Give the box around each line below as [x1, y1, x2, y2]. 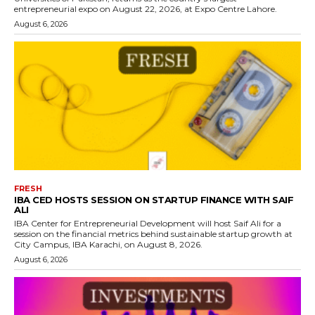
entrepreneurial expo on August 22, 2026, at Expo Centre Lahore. [14, 3, 277, 14]
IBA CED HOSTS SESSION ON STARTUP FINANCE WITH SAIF [14, 194, 293, 206]
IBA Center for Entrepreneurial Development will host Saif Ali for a [14, 218, 281, 229]
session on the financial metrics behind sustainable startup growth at [14, 229, 292, 240]
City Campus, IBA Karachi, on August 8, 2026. [14, 239, 202, 250]
